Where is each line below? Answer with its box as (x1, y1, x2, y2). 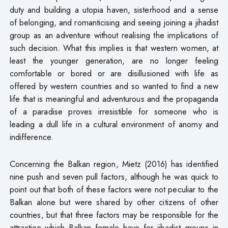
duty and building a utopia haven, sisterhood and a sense (9, 3, 219, 16)
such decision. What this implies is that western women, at (9, 41, 219, 54)
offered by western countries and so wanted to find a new (9, 79, 219, 92)
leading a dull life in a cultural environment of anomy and (9, 118, 219, 130)
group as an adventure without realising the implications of (9, 28, 219, 41)
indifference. (9, 130, 53, 143)
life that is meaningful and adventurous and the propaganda (9, 92, 219, 105)
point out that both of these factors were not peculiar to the (9, 183, 219, 195)
